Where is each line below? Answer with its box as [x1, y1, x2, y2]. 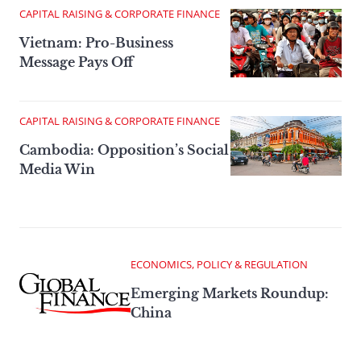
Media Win [19, 161, 95, 178]
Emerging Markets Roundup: [131, 285, 329, 302]
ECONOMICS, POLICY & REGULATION [131, 257, 308, 272]
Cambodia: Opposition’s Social [19, 142, 229, 159]
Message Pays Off [19, 54, 133, 71]
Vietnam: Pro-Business [19, 35, 173, 52]
